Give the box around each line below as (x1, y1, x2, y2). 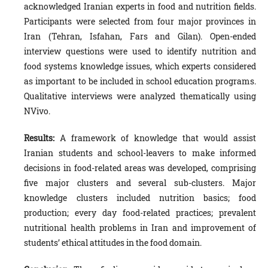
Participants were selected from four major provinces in (24, 15, 256, 27)
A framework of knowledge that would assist (54, 132, 256, 144)
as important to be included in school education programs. (24, 75, 256, 87)
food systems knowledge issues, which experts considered (24, 60, 256, 72)
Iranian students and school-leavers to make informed (24, 147, 256, 159)
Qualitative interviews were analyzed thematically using (24, 90, 256, 102)
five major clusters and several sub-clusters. (24, 176, 225, 188)
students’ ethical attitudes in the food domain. (24, 236, 202, 248)
